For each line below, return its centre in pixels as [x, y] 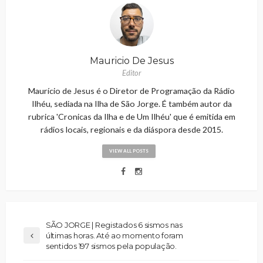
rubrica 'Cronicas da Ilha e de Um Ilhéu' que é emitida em [131, 116]
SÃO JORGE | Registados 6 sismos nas [114, 225]
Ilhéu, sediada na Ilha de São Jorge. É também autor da [131, 103]
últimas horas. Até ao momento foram [114, 235]
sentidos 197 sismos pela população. [111, 246]
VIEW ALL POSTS [129, 151]
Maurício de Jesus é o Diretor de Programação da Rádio [131, 90]
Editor [131, 73]
